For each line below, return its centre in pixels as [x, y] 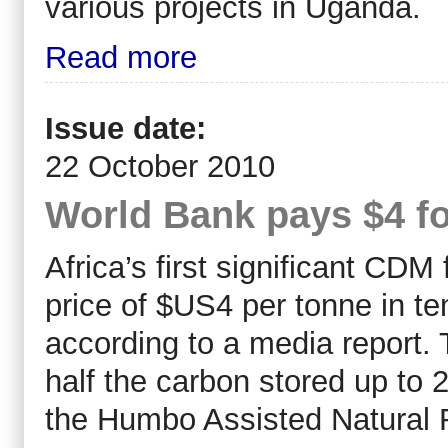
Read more [121, 58]
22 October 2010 [160, 166]
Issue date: [130, 128]
